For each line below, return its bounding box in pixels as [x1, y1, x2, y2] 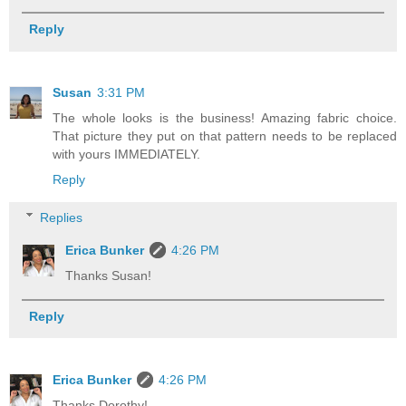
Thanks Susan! [65, 267, 152, 283]
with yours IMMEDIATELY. [53, 147, 200, 162]
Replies [40, 209, 83, 225]
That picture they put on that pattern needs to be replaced [53, 129, 397, 144]
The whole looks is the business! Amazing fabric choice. [53, 111, 397, 126]
